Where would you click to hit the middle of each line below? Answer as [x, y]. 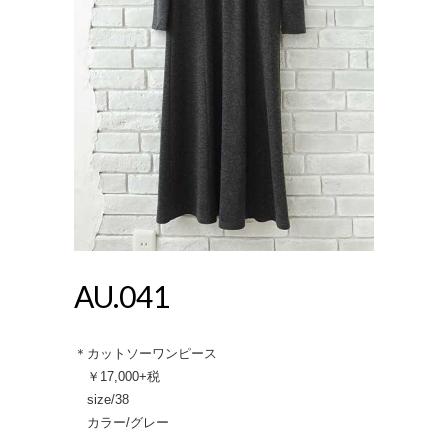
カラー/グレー [121, 423]
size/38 [101, 400]
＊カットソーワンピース [145, 354]
